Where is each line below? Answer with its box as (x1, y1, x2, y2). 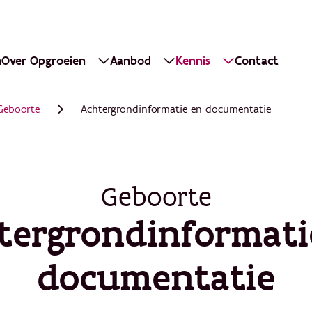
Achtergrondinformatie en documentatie (81, 102, 271, 116)
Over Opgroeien (1, 53, 86, 69)
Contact (235, 53, 279, 69)
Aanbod (110, 53, 152, 69)
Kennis (175, 53, 211, 69)
